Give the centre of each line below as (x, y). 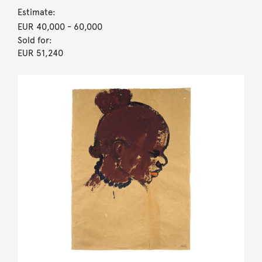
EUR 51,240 (40, 53)
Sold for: (35, 40)
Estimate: (36, 12)
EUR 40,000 (41, 27)
